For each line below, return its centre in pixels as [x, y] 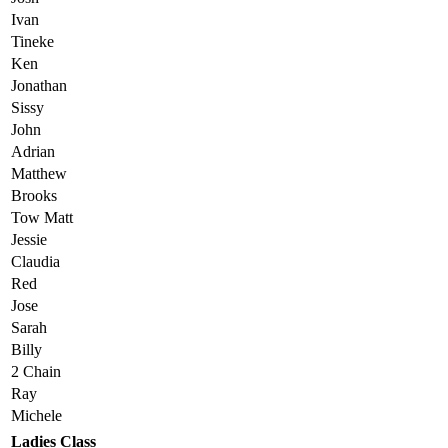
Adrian [33, 151]
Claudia [35, 261]
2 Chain [36, 371]
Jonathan [39, 85]
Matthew [39, 173]
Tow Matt [42, 217]
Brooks [34, 195]
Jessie [29, 239]
